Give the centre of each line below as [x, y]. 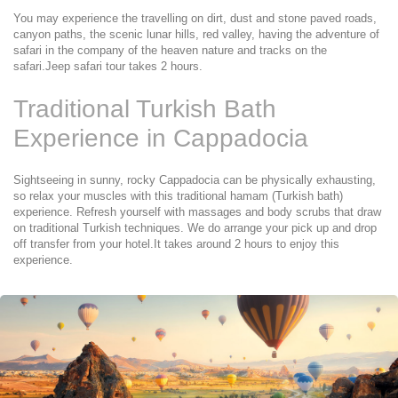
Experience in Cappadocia [161, 138]
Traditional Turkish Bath [145, 109]
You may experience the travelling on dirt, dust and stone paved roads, [195, 18]
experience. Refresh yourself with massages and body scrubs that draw [197, 212]
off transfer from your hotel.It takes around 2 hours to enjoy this [176, 244]
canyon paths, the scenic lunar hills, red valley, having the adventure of [196, 34]
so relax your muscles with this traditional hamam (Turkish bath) [178, 196]
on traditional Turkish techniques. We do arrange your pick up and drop [195, 228]
